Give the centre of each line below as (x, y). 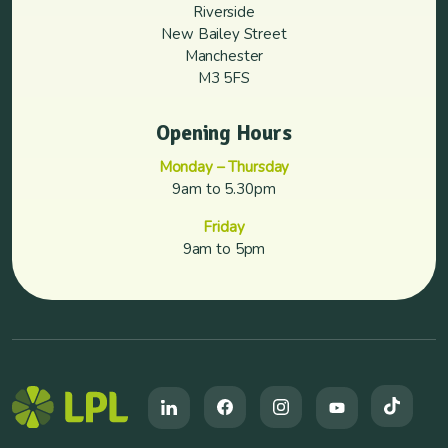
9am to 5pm (224, 249)
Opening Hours (224, 133)
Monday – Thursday (224, 167)
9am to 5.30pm (224, 189)
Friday (224, 227)
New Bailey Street (224, 34)
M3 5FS (224, 78)
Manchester (224, 56)
